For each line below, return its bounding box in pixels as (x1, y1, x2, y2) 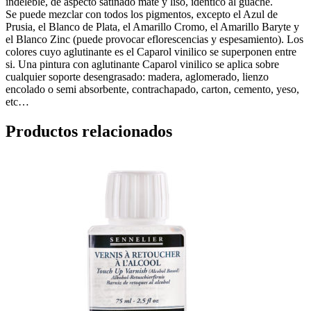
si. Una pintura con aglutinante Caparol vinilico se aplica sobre (6, 58, 279, 70)
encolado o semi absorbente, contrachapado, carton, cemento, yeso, (6, 83, 299, 95)
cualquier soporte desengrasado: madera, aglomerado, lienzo (6, 70, 269, 83)
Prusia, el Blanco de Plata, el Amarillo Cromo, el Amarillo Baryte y (6, 20, 299, 33)
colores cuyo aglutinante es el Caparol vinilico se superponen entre (6, 45, 296, 58)
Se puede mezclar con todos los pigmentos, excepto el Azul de (6, 8, 278, 20)
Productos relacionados (6, 121, 172, 140)
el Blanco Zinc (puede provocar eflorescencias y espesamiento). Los (6, 33, 303, 45)
